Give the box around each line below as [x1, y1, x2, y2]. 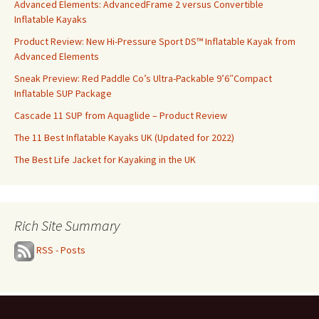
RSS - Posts [36, 244, 85, 257]
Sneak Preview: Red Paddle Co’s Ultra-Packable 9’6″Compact [14, 72, 272, 85]
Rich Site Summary [14, 216, 120, 235]
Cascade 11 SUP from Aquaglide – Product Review [14, 109, 227, 122]
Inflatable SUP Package [14, 87, 112, 100]
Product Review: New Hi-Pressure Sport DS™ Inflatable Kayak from [14, 35, 296, 48]
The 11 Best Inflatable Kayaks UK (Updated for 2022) [14, 131, 234, 145]
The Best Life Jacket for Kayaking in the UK [14, 153, 196, 167]
